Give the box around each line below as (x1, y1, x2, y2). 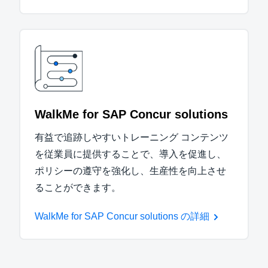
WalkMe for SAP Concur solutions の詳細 (35, 211, 209, 222)
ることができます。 (35, 182, 121, 193)
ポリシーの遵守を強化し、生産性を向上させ (35, 166, 226, 176)
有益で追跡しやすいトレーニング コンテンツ (35, 132, 229, 143)
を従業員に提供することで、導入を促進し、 (35, 149, 226, 160)
